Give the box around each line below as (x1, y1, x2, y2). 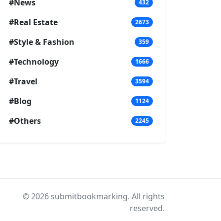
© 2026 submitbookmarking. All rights (23, 190, 165, 202)
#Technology (9, 56, 59, 67)
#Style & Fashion (9, 36, 74, 47)
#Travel (9, 75, 37, 87)
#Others (9, 115, 41, 126)
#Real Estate (9, 16, 58, 28)
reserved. (130, 202, 165, 214)
